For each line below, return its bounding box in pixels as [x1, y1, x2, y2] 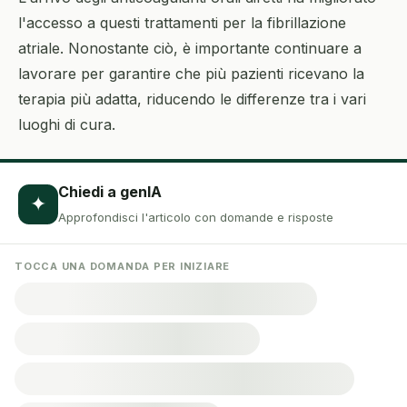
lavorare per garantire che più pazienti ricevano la [18, 65, 364, 83]
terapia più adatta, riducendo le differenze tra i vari [18, 90, 366, 108]
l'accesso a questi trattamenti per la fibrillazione [18, 14, 346, 32]
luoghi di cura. [18, 115, 115, 134]
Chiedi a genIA [58, 183, 162, 201]
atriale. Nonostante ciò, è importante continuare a [18, 39, 362, 57]
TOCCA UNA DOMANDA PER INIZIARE [15, 260, 231, 273]
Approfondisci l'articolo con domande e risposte [58, 210, 333, 224]
